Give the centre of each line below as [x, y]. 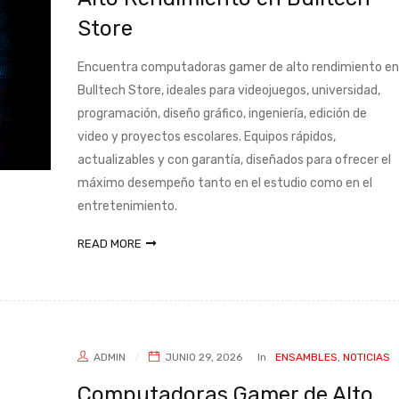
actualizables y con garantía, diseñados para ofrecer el [234, 160]
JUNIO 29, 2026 [202, 357]
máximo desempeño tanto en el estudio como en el [224, 183]
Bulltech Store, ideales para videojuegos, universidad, [228, 90]
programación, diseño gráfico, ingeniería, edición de [222, 114]
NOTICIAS [366, 357]
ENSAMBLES [306, 357]
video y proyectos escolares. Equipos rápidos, [206, 137]
